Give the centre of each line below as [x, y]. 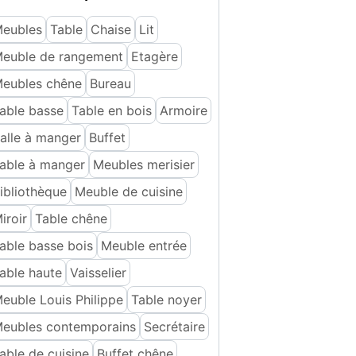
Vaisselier [98, 273]
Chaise [111, 29]
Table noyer [166, 300]
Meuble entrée [144, 246]
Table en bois [112, 110]
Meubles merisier [144, 164]
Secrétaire [174, 327]
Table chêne [71, 219]
